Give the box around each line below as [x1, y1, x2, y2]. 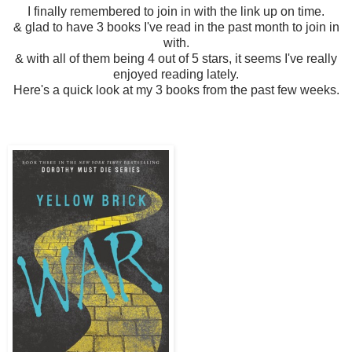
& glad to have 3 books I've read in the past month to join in [13, 20, 339, 35]
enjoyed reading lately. [113, 68, 239, 82]
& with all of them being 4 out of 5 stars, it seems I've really [15, 52, 337, 66]
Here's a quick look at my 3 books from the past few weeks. [13, 83, 339, 97]
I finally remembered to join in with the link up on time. [27, 5, 324, 19]
